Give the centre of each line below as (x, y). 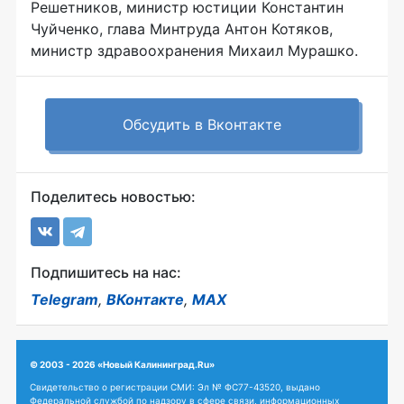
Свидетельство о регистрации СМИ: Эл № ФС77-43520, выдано (175, 387)
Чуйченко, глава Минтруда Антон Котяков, (182, 29)
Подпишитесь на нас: (106, 273)
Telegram (64, 300)
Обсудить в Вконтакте (202, 125)
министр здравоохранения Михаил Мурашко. (194, 51)
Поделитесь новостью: (113, 197)
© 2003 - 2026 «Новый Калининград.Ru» (122, 365)
